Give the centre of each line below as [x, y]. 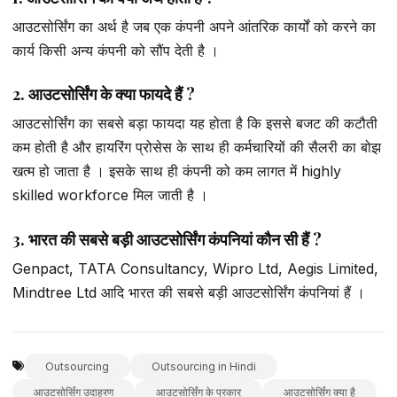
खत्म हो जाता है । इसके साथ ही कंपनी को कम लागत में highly [177, 171]
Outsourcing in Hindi [204, 366]
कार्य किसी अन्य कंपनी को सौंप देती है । [116, 51]
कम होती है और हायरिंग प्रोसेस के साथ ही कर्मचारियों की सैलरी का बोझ [197, 148]
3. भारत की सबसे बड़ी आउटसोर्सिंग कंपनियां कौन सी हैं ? [167, 239]
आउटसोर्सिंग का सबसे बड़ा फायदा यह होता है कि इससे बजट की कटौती [195, 124]
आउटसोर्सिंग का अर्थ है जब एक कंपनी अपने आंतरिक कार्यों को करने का [194, 27]
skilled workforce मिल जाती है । [110, 195]
